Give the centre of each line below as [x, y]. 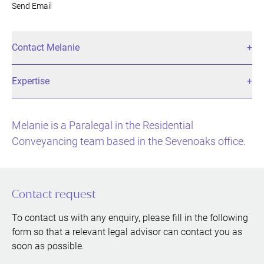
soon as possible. [48, 246]
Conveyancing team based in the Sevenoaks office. [129, 141]
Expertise [31, 81]
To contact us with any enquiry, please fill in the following [130, 217]
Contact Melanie [46, 47]
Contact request [54, 194]
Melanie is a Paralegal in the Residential [103, 125]
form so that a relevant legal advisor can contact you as [127, 232]
